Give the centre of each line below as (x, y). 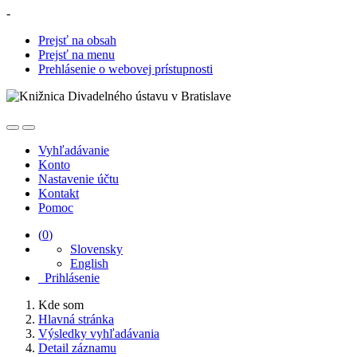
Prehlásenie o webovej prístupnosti (126, 69)
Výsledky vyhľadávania (99, 333)
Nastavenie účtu (78, 179)
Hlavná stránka (76, 319)
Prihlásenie (69, 278)
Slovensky (96, 249)
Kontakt (59, 193)
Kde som (61, 305)
